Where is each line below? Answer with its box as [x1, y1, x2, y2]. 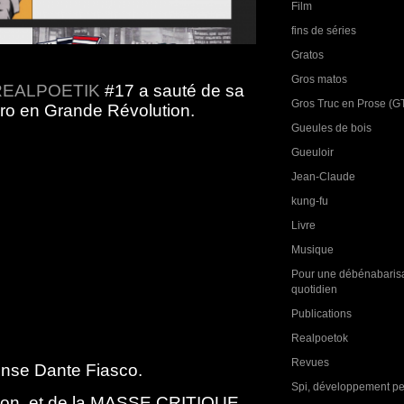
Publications [291, 308, 352, 319]
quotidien [291, 283, 337, 295]
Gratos [291, 49, 324, 60]
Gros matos [291, 73, 347, 85]
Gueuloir [291, 146, 334, 158]
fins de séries [291, 24, 356, 36]
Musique [291, 243, 334, 255]
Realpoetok [291, 332, 348, 344]
